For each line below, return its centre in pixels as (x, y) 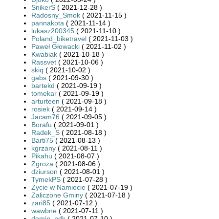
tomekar (44, 93)
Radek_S (45, 132)
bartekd (43, 85)
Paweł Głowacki (55, 46)
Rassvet (44, 62)
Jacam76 (45, 117)
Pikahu (42, 156)
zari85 (41, 203)
